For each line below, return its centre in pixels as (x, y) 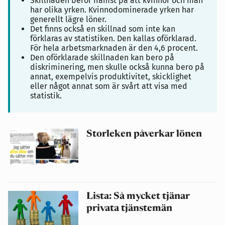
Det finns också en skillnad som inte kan (103, 29)
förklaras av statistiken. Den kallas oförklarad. (113, 39)
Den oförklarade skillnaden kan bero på (102, 58)
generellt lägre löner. (68, 20)
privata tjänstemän (129, 208)
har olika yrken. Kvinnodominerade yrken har (112, 10)
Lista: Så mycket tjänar (138, 196)
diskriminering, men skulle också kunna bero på (117, 67)
